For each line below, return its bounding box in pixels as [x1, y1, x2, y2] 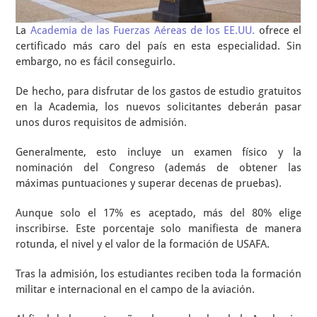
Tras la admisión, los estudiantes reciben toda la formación [16, 267, 301, 280]
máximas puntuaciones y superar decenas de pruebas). [16, 177, 282, 190]
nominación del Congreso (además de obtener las [16, 161, 301, 174]
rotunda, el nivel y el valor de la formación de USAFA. [16, 238, 270, 250]
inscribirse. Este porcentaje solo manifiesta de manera [16, 222, 301, 235]
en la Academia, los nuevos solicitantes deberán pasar [16, 100, 301, 113]
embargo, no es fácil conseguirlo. [16, 55, 176, 68]
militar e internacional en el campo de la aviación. [16, 283, 255, 296]
